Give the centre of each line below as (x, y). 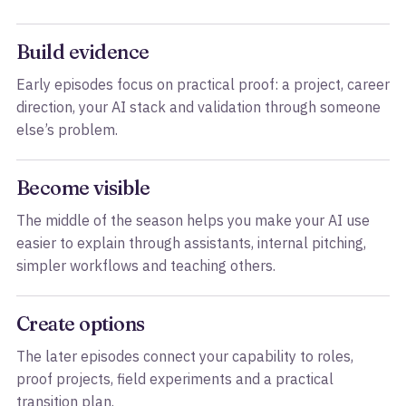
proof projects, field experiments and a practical (175, 379)
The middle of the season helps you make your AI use (193, 220)
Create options (81, 324)
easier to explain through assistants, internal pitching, (191, 243)
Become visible (83, 188)
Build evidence (83, 52)
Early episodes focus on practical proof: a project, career (203, 84)
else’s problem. (67, 130)
